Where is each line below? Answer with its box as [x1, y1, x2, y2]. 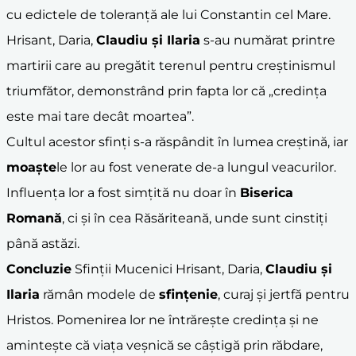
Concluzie [6, 261, 72, 277]
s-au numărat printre [200, 32, 335, 48]
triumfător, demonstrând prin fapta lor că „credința [6, 83, 327, 99]
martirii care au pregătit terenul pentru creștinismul [6, 57, 335, 73]
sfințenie [159, 286, 218, 302]
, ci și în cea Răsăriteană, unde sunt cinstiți [62, 210, 327, 226]
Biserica [240, 184, 293, 200]
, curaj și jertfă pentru [218, 286, 350, 302]
